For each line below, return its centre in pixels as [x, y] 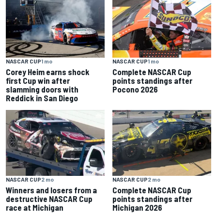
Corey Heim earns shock [48, 71]
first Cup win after [38, 80]
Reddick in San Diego [42, 98]
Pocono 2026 [135, 89]
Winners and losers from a [51, 190]
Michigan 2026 [137, 207]
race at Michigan [35, 207]
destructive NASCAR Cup [49, 198]
